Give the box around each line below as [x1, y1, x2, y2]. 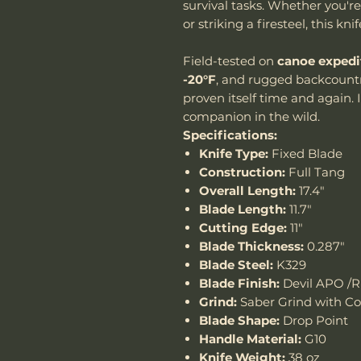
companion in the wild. [183, 108, 320, 124]
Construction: [199, 164, 285, 180]
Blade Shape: [199, 312, 280, 328]
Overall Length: [199, 182, 296, 198]
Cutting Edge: [199, 219, 287, 235]
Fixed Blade [268, 145, 342, 161]
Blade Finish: [199, 275, 280, 291]
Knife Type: [199, 145, 268, 161]
